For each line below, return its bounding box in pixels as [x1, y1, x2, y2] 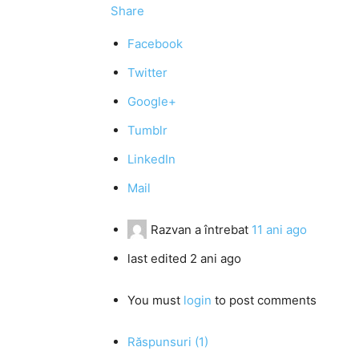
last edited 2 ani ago [127, 251, 241, 266]
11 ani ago [252, 222, 307, 237]
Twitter [127, 65, 167, 80]
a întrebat [192, 222, 252, 237]
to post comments [212, 292, 317, 308]
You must [127, 292, 184, 308]
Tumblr [127, 123, 167, 138]
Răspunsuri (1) [127, 334, 208, 349]
